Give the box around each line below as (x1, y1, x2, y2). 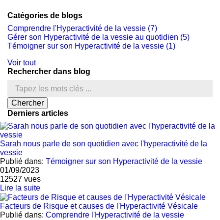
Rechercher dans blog (7, 67, 90, 76)
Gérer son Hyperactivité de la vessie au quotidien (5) (7, 33, 190, 41)
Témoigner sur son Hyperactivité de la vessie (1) (7, 42, 175, 50)
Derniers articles (7, 109, 68, 117)
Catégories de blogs (7, 11, 82, 20)
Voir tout (7, 58, 36, 67)
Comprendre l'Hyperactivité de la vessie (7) (7, 24, 157, 32)
